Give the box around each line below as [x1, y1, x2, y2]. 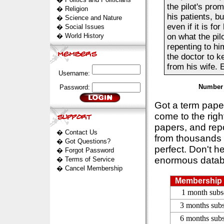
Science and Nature [64, 14, 122, 21]
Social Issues [64, 23, 104, 30]
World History [64, 32, 104, 39]
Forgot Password [64, 146, 114, 154]
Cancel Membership [64, 164, 122, 172]
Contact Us [64, 128, 97, 136]
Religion [64, 5, 88, 12]
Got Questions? [64, 137, 110, 145]
